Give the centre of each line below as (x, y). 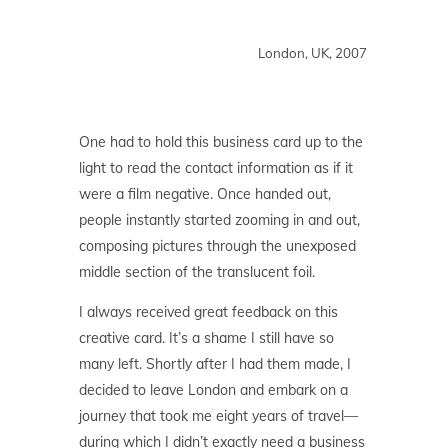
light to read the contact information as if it (216, 168)
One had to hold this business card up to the (221, 142)
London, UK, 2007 (312, 53)
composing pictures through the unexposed (217, 246)
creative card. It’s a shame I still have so (206, 338)
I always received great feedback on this (208, 312)
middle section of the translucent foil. (197, 272)
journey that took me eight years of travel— (218, 416)
